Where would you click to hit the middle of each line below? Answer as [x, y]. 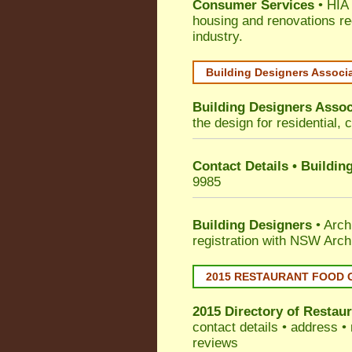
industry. [218, 37]
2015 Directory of [248, 312]
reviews [215, 343]
